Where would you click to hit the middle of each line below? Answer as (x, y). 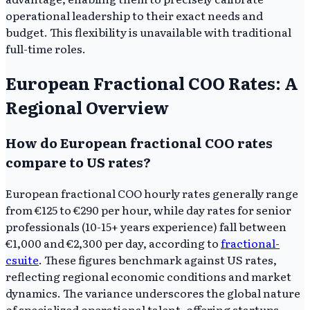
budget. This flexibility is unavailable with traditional (148, 32)
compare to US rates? (78, 162)
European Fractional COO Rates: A (152, 82)
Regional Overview (87, 107)
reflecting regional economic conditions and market (148, 276)
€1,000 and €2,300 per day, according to (113, 243)
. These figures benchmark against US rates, (158, 259)
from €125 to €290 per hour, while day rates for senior (148, 209)
